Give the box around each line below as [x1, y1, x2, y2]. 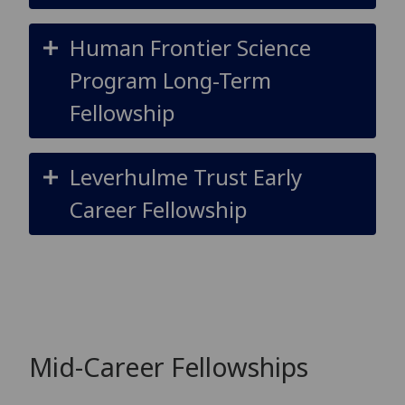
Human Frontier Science [69, 33, 311, 63]
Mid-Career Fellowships [29, 348, 308, 384]
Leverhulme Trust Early [69, 162, 302, 193]
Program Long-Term [69, 65, 271, 96]
